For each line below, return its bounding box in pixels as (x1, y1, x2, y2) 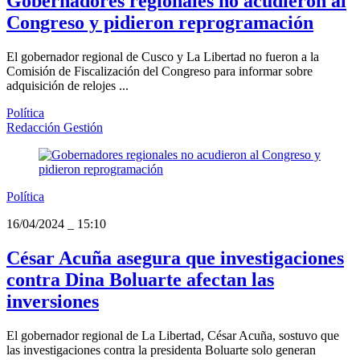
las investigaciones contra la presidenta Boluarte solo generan (6, 343, 316, 358)
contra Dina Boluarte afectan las (6, 269, 274, 291)
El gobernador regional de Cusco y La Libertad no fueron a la (6, 50, 319, 64)
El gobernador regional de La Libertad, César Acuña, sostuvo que (6, 329, 339, 343)
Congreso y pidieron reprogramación (6, 12, 313, 34)
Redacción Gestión (6, 121, 103, 135)
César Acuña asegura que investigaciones (6, 247, 344, 269)
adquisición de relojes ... (6, 79, 129, 93)
